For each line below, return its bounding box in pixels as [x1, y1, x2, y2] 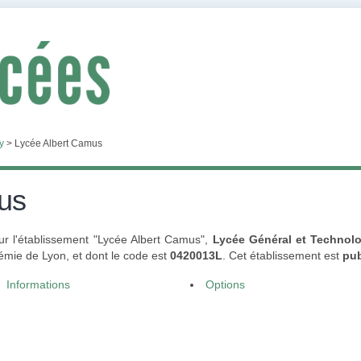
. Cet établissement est [222, 249, 342, 262]
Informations [6, 278, 70, 291]
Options [205, 278, 245, 291]
